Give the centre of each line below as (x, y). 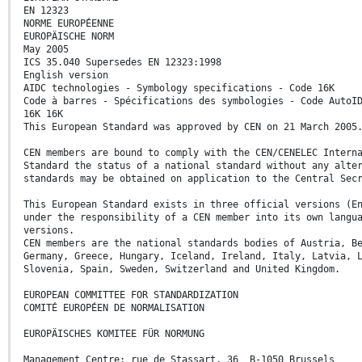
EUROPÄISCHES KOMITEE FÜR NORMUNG (114, 334)
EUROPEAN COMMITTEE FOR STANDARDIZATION (131, 295)
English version (66, 76)
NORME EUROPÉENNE (69, 24)
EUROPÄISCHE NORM (69, 37)
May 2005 (46, 50)
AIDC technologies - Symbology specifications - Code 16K (179, 88)
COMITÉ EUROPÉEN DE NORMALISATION (114, 308)
